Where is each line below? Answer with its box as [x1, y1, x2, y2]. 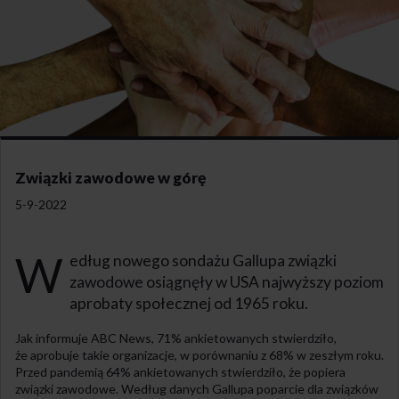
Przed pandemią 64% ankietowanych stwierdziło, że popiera [15, 364, 346, 380]
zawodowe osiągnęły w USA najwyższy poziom [69, 272, 384, 291]
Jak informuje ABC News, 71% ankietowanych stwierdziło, [15, 330, 337, 346]
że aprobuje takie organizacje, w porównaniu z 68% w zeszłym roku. [15, 347, 384, 363]
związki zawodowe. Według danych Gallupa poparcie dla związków [15, 381, 379, 397]
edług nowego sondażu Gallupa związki [69, 250, 337, 270]
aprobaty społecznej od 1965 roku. [69, 293, 308, 313]
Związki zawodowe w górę [15, 167, 207, 187]
